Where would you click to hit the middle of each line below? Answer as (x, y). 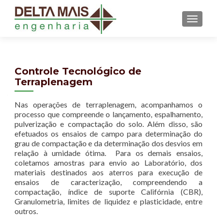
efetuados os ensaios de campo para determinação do (108, 133)
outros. (26, 211)
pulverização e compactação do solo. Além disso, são (108, 124)
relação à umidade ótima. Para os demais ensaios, (108, 153)
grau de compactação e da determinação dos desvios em (108, 143)
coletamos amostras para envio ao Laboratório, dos (108, 163)
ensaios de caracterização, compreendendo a (108, 182)
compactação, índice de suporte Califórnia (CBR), (108, 192)
